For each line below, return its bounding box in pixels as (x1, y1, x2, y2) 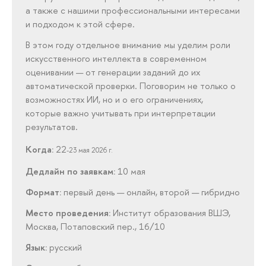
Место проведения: (26, 206, 111, 219)
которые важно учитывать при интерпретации (26, 107, 216, 120)
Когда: (26, 143, 54, 156)
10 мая (115, 164, 146, 178)
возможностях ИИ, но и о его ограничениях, (26, 93, 204, 106)
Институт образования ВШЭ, (110, 206, 231, 219)
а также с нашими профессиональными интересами (26, 4, 240, 17)
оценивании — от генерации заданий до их (26, 66, 201, 79)
